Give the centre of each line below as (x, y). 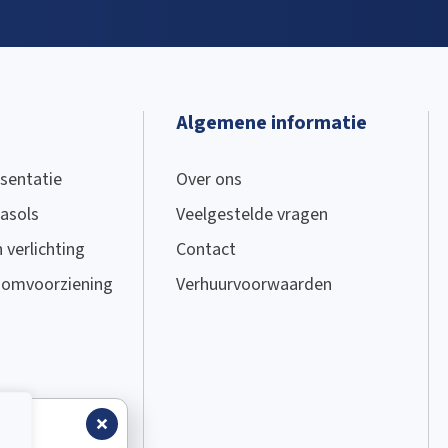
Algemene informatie (271, 123)
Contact (205, 250)
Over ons (208, 180)
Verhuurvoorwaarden (253, 285)
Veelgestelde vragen (251, 215)
